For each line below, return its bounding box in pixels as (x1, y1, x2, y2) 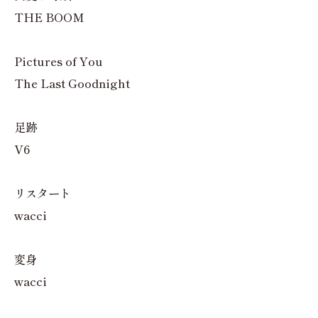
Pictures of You (14, 53, 103, 70)
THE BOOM (14, 9, 84, 26)
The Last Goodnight (14, 75, 130, 92)
